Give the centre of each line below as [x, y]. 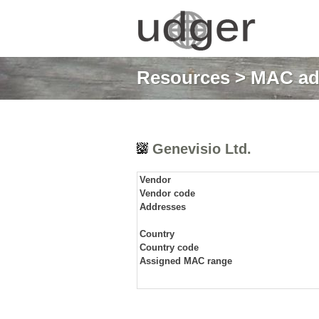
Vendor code [167, 193]
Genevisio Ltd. [200, 149]
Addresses [163, 207]
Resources [183, 78]
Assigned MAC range [186, 261]
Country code [169, 247]
